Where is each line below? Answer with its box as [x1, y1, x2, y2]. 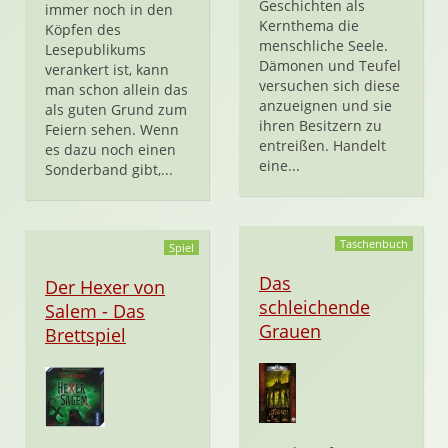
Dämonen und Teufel [259, 56, 401, 75]
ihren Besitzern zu [259, 116, 382, 135]
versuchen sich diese [259, 76, 400, 95]
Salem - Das [45, 299, 145, 323]
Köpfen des [45, 20, 121, 39]
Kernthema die [259, 16, 359, 35]
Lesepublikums [45, 40, 146, 59]
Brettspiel [45, 323, 126, 347]
